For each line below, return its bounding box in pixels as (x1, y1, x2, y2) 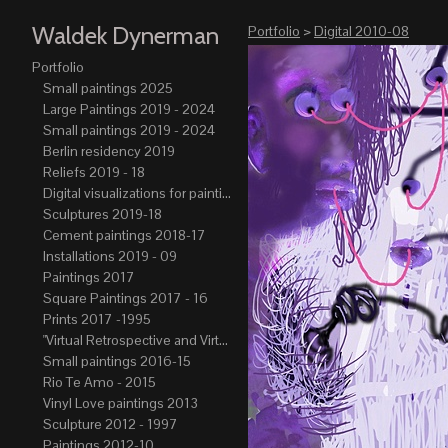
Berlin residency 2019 (42, 141, 175, 160)
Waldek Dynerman (32, 20, 219, 50)
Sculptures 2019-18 (42, 204, 162, 223)
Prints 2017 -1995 (42, 309, 151, 328)
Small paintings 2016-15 (42, 351, 191, 370)
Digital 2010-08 (314, 22, 409, 40)
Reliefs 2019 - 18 (42, 162, 145, 181)
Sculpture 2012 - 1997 (42, 414, 178, 433)
